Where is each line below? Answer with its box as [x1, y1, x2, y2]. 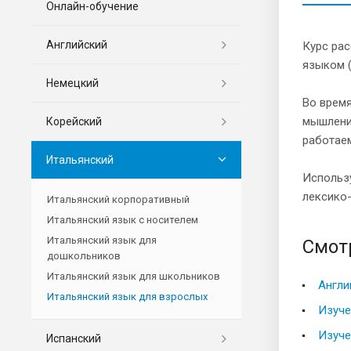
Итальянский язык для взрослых [47, 290, 208, 302]
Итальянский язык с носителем [47, 213, 198, 226]
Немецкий [46, 76, 99, 89]
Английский [46, 38, 107, 51]
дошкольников [47, 249, 121, 262]
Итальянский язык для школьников [47, 270, 220, 282]
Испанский [46, 331, 101, 345]
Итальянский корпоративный [47, 193, 190, 205]
